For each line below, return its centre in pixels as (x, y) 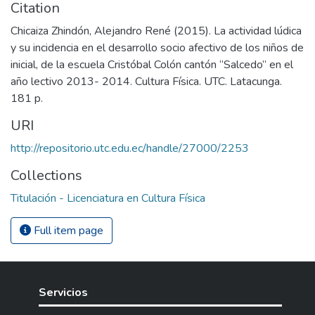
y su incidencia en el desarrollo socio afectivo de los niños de (157, 48)
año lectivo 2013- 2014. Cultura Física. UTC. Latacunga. (146, 82)
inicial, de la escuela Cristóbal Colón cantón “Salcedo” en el (152, 65)
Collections (46, 175)
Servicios (63, 292)
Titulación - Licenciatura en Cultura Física (108, 198)
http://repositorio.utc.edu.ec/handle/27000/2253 (130, 148)
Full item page (67, 231)
